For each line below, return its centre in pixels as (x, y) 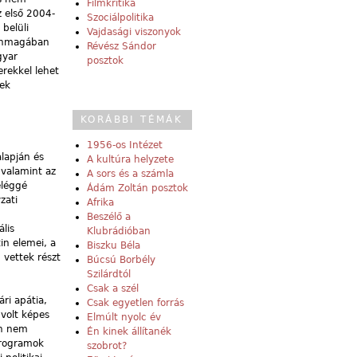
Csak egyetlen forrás (135, 303)
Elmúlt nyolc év (124, 318)
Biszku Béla (114, 246)
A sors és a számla (130, 174)
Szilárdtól (109, 275)
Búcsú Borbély (121, 260)
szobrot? (107, 346)
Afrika (100, 203)
